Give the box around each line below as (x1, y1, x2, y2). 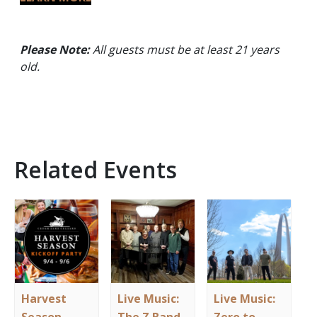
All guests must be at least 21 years (93, 42, 279, 57)
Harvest (21, 291, 67, 307)
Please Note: (20, 42, 93, 57)
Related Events (14, 154, 177, 185)
